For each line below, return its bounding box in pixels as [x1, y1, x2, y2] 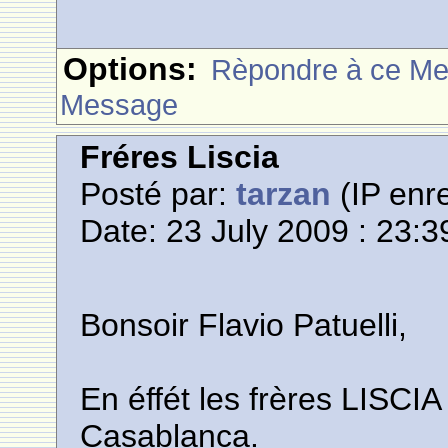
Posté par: [80, 176, 237, 212]
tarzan [236, 176, 332, 212]
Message [60, 88, 179, 121]
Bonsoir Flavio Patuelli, [80, 307, 408, 343]
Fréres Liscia [80, 139, 280, 175]
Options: [63, 51, 198, 87]
